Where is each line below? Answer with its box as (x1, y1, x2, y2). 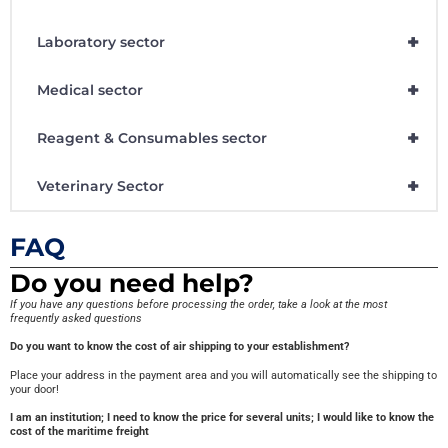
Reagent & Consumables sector (37, 129, 267, 148)
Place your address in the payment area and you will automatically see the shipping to (10, 368, 437, 382)
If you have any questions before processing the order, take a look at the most (10, 298, 387, 312)
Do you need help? (10, 268, 254, 299)
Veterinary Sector (37, 177, 164, 196)
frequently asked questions (10, 312, 142, 326)
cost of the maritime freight (10, 425, 149, 439)
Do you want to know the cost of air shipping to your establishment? (10, 340, 349, 354)
